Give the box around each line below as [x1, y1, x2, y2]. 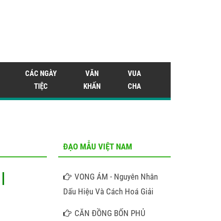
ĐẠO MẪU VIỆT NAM [63, 142, 132, 151]
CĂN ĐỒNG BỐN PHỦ [74, 208, 146, 218]
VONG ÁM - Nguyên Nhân [74, 172, 158, 182]
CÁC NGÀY [25, 69, 57, 78]
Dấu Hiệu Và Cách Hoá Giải [63, 186, 153, 196]
